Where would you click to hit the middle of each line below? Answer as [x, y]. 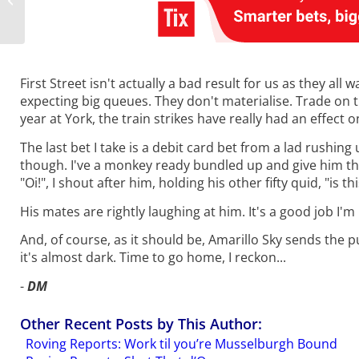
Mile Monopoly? [67, 16]
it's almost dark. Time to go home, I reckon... [153, 258]
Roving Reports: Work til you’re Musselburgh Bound [182, 343]
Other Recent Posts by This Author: [141, 323]
